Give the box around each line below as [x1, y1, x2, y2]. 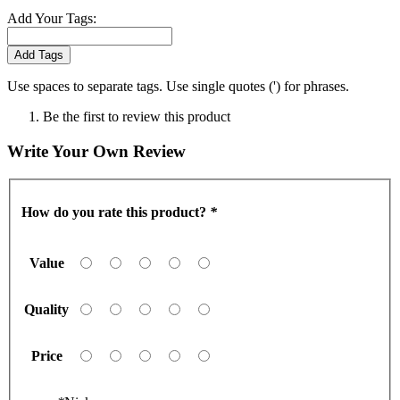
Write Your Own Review [7, 142, 186, 162]
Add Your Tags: [7, 11, 96, 27]
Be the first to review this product [43, 109, 230, 125]
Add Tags [14, 48, 63, 62]
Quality [24, 301, 69, 317]
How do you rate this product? [21, 204, 210, 220]
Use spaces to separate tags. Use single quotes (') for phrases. [7, 79, 349, 95]
